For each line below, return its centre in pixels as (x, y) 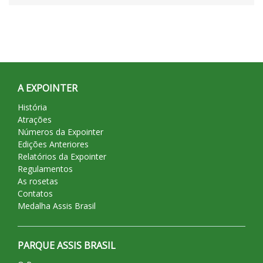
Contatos (35, 194)
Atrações (35, 120)
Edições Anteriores (53, 144)
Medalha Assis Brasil (57, 206)
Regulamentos (45, 169)
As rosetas (38, 181)
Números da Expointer (60, 132)
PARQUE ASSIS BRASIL (67, 246)
